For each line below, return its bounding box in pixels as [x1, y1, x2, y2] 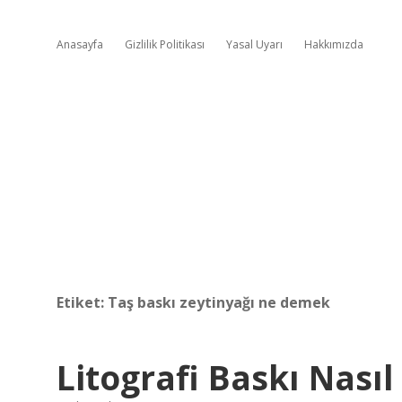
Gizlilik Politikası [125, 37, 205, 52]
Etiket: [57, 293, 108, 312]
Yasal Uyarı [226, 37, 283, 52]
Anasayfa [57, 37, 103, 52]
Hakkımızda [304, 37, 363, 52]
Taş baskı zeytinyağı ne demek [108, 293, 330, 312]
